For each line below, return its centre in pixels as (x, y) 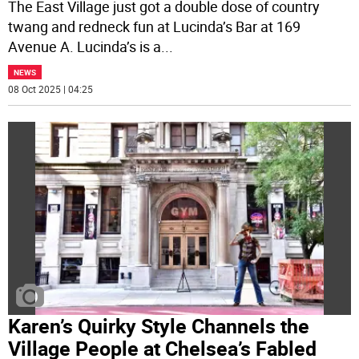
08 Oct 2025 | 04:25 (51, 89)
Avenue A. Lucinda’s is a (85, 47)
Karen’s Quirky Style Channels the (159, 325)
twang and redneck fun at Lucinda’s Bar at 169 (155, 27)
